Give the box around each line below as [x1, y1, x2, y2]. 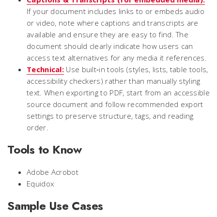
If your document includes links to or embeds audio [27, 6, 204, 16]
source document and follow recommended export [27, 99, 203, 109]
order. [27, 123, 48, 132]
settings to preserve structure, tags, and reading [27, 111, 194, 121]
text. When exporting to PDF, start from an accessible [27, 88, 210, 97]
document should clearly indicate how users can [27, 41, 193, 51]
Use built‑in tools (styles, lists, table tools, [66, 64, 208, 74]
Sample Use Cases [7, 197, 103, 214]
